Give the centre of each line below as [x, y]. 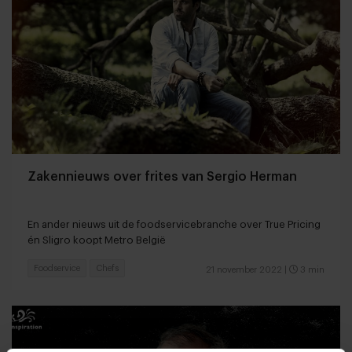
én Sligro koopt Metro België [97, 240]
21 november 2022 [244, 269]
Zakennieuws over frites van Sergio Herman [162, 176]
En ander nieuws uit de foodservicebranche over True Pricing [174, 224]
